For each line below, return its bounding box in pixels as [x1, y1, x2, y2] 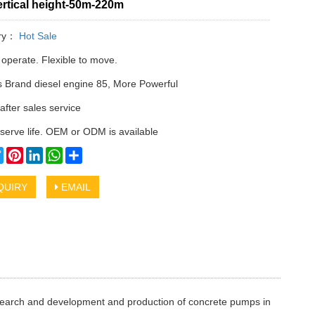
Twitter [3, 147, 33, 159]
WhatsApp [62, 147, 108, 159]
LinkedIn [42, 147, 81, 159]
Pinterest [22, 147, 63, 159]
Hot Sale [15, 30, 57, 42]
